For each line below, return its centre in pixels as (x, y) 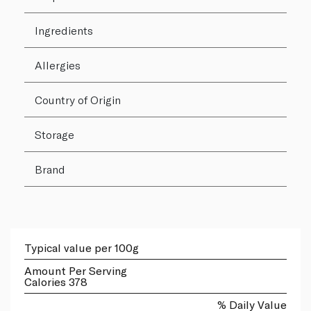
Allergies (58, 65)
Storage (54, 134)
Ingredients (64, 30)
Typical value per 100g (82, 247)
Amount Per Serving (76, 270)
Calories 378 (56, 281)
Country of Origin (78, 99)
